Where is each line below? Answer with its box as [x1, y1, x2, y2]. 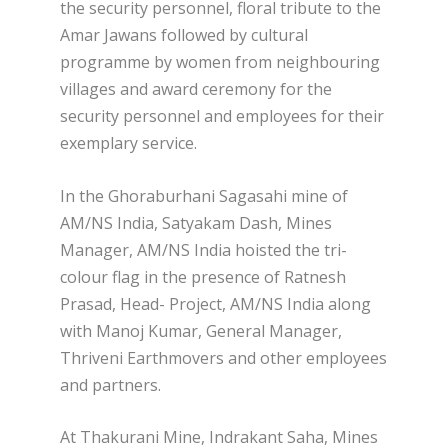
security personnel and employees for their [60, 105, 384, 128]
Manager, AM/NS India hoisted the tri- [60, 238, 347, 261]
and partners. [60, 373, 161, 396]
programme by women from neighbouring [60, 51, 380, 74]
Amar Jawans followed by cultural [60, 24, 308, 47]
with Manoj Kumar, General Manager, [60, 319, 342, 342]
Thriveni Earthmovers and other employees [60, 346, 387, 369]
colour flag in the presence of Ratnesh [60, 265, 346, 288]
